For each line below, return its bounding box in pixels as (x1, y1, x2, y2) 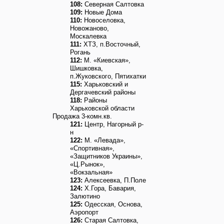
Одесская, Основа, (82, 200, 142, 208)
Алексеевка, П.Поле (82, 176, 146, 184)
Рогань (70, 48, 90, 56)
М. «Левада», (82, 136, 125, 144)
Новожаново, (70, 24, 109, 32)
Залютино (70, 192, 100, 200)
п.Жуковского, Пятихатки (70, 72, 146, 80)
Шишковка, (70, 64, 103, 72)
